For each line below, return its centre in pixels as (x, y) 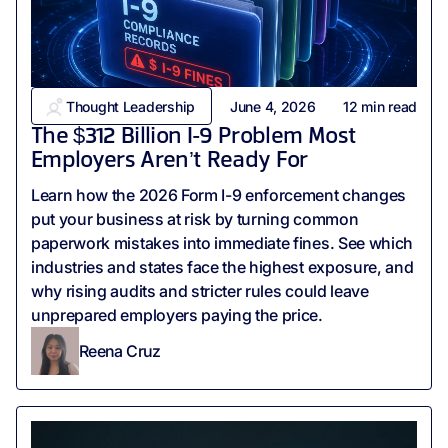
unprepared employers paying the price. (177, 315)
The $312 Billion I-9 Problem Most (194, 137)
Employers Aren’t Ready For (169, 161)
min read (387, 106)
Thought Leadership (130, 106)
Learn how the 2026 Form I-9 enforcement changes (218, 195)
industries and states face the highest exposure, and (222, 267)
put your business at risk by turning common (195, 219)
